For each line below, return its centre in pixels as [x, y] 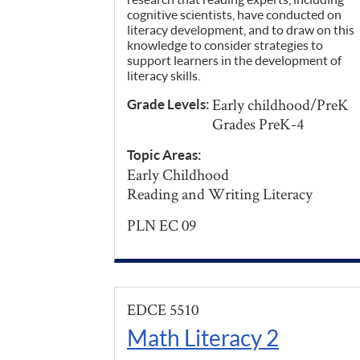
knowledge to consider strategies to [225, 45]
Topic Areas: [166, 155]
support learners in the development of [234, 60]
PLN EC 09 [162, 225]
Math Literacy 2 [203, 338]
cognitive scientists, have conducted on [234, 14]
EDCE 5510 [163, 310]
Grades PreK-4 [258, 124]
